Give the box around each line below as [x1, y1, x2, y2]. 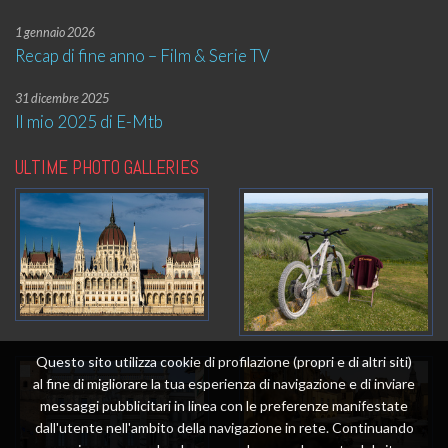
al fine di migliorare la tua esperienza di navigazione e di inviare [33, 375, 415, 392]
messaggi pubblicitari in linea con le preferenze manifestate [40, 397, 408, 414]
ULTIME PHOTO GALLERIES [15, 155, 199, 180]
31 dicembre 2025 [15, 91, 109, 106]
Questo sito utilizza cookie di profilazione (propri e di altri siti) [36, 353, 412, 370]
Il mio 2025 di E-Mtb [15, 111, 163, 132]
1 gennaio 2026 [15, 25, 95, 40]
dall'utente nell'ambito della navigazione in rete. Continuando [34, 419, 414, 436]
